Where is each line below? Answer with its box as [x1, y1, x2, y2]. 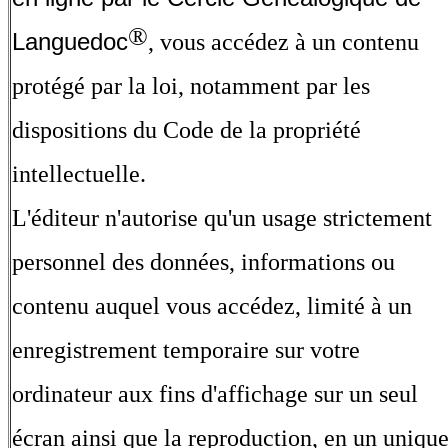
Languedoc [12, 28, 128, 56]
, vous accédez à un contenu [148, 29, 419, 56]
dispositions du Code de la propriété [12, 117, 361, 144]
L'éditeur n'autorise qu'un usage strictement [12, 205, 432, 232]
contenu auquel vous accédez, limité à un [12, 293, 412, 320]
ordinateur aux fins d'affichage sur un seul [12, 381, 418, 408]
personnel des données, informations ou [12, 249, 395, 276]
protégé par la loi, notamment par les [12, 73, 370, 100]
